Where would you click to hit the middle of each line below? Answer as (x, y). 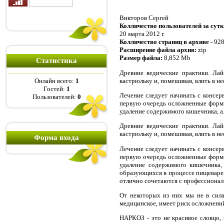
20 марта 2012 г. (142, 34)
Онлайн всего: (55, 81)
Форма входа (56, 137)
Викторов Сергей (144, 18)
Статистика (56, 60)
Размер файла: (142, 58)
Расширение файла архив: (159, 50)
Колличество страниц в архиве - (167, 42)
